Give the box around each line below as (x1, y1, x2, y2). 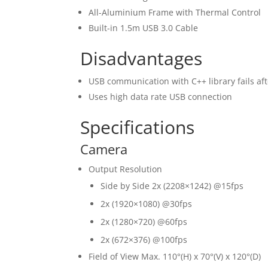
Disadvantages (80, 45, 203, 71)
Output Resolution (89, 163, 163, 175)
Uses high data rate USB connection (89, 90, 233, 102)
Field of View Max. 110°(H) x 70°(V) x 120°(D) (89, 250, 261, 262)
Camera (80, 139, 128, 158)
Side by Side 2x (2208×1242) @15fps (100, 179, 244, 191)
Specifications (80, 114, 195, 139)
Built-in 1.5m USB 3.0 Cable (89, 22, 199, 33)
